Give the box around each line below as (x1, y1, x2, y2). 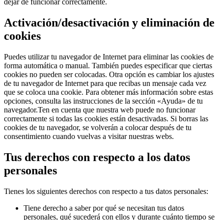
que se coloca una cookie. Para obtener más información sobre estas (4, 87, 213, 96)
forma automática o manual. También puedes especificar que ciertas (4, 61, 212, 70)
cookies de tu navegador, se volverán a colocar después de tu (4, 123, 192, 132)
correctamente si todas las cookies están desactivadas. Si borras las (4, 114, 208, 123)
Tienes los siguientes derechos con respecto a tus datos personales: (4, 187, 208, 195)
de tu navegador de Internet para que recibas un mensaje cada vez (4, 79, 206, 87)
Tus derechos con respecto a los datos (4, 150, 190, 164)
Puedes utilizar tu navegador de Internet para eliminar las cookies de (4, 52, 214, 61)
